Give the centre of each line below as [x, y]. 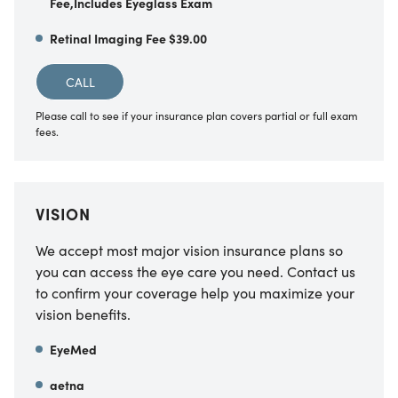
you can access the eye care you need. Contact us [195, 271]
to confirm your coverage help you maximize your [195, 292]
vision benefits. [83, 314]
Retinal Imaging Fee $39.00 [128, 38]
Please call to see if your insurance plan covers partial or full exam [197, 115]
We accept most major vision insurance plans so [189, 250]
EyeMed [73, 349]
